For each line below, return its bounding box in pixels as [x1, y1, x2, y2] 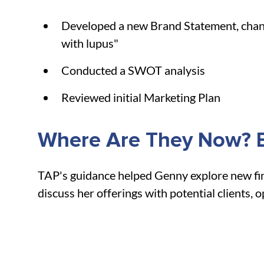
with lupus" [61, 36, 118, 51]
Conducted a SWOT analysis [61, 63, 205, 78]
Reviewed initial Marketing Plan [61, 90, 220, 105]
